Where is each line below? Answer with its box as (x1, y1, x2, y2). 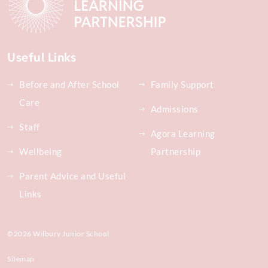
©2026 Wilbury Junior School (7, 229, 109, 239)
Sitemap (7, 254, 35, 264)
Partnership (150, 146, 201, 157)
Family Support (150, 79, 214, 90)
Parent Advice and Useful (19, 170, 126, 182)
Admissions (150, 103, 199, 115)
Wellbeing (19, 146, 62, 157)
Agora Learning (150, 128, 215, 139)
